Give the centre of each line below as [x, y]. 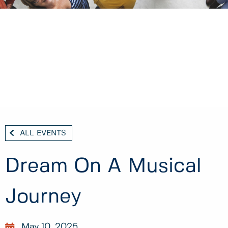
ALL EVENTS [43, 133]
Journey [43, 197]
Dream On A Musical [103, 167]
